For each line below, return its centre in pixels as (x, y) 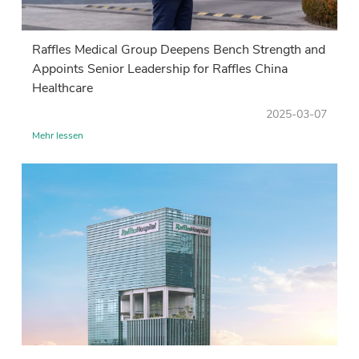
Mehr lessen (58, 135)
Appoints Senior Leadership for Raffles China (160, 69)
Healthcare (63, 88)
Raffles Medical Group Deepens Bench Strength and (179, 49)
